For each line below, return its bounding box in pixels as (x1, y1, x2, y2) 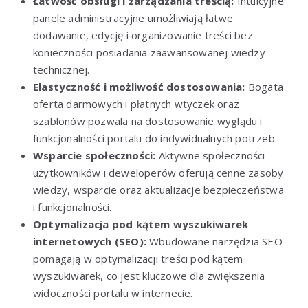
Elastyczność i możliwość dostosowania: (33, 79, 245, 93)
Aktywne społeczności (155, 148, 265, 162)
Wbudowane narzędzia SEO (146, 234, 283, 248)
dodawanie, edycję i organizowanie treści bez (33, 27, 253, 42)
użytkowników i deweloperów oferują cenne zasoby (33, 165, 284, 179)
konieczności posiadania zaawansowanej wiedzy (33, 45, 265, 59)
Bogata (245, 79, 284, 93)
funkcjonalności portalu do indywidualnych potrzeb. (33, 131, 277, 145)
